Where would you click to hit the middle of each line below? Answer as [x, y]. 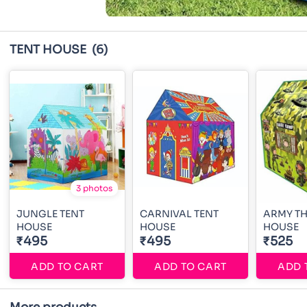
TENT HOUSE [49, 50]
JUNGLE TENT [50, 214]
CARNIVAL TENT [179, 214]
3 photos [94, 188]
